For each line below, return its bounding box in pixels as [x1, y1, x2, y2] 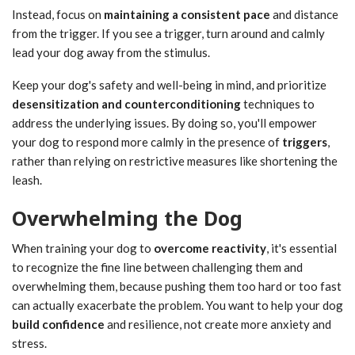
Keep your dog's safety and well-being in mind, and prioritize [12, 78, 326, 93]
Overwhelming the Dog [12, 204, 242, 232]
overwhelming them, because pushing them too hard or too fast [12, 279, 342, 294]
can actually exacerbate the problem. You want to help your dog [12, 298, 343, 313]
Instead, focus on [12, 7, 104, 22]
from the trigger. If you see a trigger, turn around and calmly [12, 26, 325, 41]
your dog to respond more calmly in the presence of [12, 135, 282, 150]
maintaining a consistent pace [104, 7, 270, 22]
